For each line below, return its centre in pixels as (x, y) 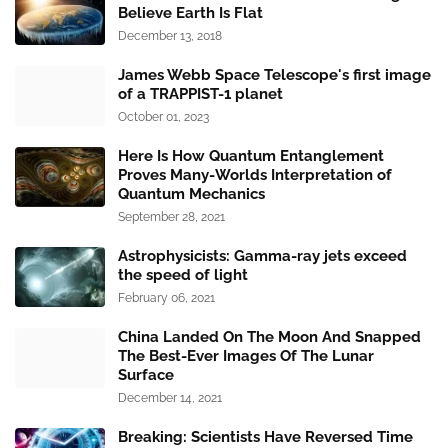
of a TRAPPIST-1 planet (200, 94)
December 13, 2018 (170, 36)
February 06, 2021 (166, 298)
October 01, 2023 (163, 117)
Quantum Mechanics (191, 194)
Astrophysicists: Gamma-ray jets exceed (262, 256)
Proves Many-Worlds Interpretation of (255, 175)
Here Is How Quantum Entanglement (251, 156)
